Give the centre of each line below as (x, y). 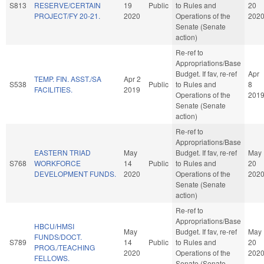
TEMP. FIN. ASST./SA (68, 78)
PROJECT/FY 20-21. (67, 15)
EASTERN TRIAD (62, 152)
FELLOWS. (52, 258)
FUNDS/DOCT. (58, 236)
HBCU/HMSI (54, 226)
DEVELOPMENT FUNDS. (75, 173)
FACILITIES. (53, 89)
